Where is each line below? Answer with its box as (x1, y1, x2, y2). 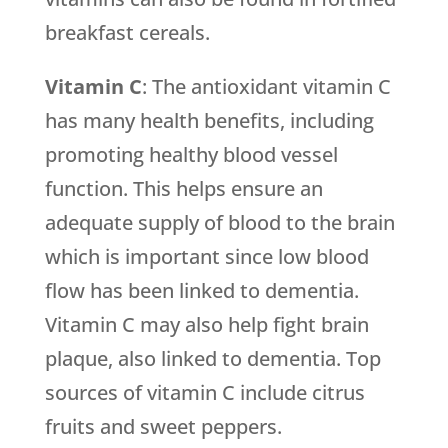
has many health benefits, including (44, 107, 374, 134)
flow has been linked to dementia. (44, 277, 359, 304)
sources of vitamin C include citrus (44, 379, 365, 406)
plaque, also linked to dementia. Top (44, 345, 381, 372)
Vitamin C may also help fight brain (44, 311, 369, 338)
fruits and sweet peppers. (44, 413, 282, 440)
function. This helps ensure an (44, 175, 323, 202)
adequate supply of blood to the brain (44, 209, 395, 236)
